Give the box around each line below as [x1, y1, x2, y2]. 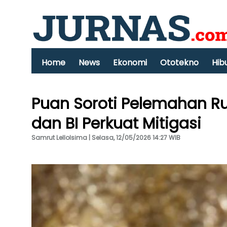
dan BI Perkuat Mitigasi [31, 113, 201, 134]
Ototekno [160, 57, 199, 68]
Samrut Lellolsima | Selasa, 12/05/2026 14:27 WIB [31, 133, 180, 142]
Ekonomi [113, 57, 147, 68]
